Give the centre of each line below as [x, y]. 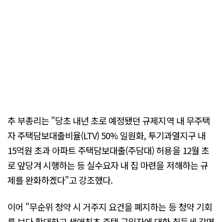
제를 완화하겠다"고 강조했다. [60, 180]
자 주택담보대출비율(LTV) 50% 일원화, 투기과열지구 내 [107, 136]
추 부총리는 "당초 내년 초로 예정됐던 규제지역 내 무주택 [109, 121]
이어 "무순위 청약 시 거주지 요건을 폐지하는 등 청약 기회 [110, 206]
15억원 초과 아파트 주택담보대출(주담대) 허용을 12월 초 [108, 150]
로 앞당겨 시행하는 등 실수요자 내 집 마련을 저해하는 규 [108, 165]
